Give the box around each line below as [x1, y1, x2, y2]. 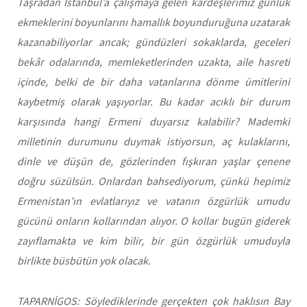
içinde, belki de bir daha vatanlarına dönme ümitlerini [17, 75, 290, 89]
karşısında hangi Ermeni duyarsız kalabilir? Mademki [17, 114, 290, 129]
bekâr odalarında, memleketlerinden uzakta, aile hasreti [17, 55, 290, 69]
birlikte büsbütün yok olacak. [17, 254, 151, 268]
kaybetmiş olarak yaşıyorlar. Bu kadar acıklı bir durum [17, 95, 290, 109]
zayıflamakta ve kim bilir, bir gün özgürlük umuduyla [17, 234, 290, 248]
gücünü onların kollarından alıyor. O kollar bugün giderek [17, 214, 290, 228]
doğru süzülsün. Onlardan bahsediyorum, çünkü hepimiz [17, 174, 290, 188]
